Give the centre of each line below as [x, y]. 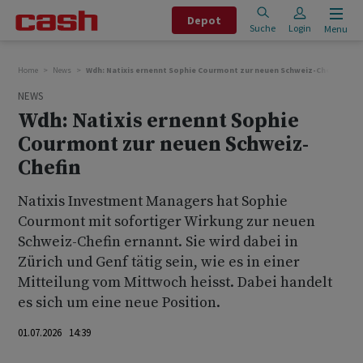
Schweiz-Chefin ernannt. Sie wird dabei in [158, 242]
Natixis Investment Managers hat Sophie [153, 201]
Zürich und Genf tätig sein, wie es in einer [159, 262]
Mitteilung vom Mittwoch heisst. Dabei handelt [175, 282]
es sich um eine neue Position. [119, 303]
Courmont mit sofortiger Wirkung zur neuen [167, 222]
